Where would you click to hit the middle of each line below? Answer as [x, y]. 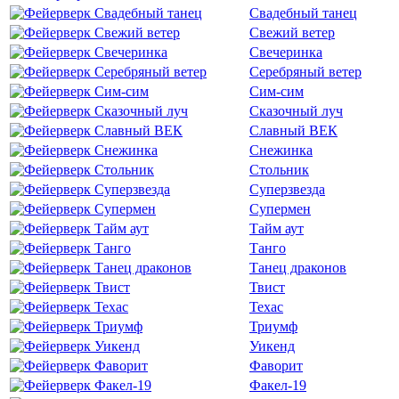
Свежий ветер [292, 33]
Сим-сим [277, 91]
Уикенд [272, 346]
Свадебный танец [303, 13]
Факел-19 [278, 385]
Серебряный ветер [305, 72]
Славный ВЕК [293, 130]
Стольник [279, 170]
